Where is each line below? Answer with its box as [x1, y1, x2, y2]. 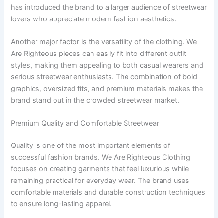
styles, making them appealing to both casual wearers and [11, 60, 204, 70]
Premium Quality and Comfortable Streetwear [11, 119, 160, 128]
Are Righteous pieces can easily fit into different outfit [11, 49, 187, 58]
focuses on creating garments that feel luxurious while [11, 164, 189, 174]
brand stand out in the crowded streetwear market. [11, 95, 180, 105]
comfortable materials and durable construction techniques [11, 188, 206, 197]
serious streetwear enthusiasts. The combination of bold [11, 72, 198, 81]
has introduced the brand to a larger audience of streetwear [11, 2, 207, 12]
